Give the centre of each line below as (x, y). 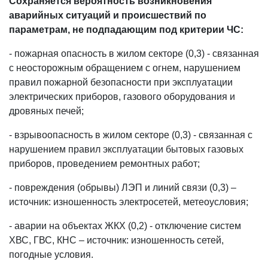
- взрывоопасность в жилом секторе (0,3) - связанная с (131, 135)
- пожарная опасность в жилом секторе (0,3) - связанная (134, 54)
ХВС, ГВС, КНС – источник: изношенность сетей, (116, 240)
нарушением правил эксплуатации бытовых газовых (126, 149)
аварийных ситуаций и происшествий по (108, 15)
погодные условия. (51, 255)
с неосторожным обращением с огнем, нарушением (125, 68)
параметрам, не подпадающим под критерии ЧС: (126, 30)
